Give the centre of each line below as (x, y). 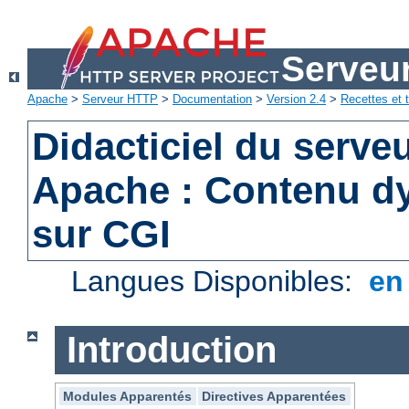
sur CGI (102, 235)
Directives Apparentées (274, 396)
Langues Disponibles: (216, 282)
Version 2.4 (296, 100)
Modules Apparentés (128, 396)
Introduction (171, 350)
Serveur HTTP (120, 100)
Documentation (212, 100)
